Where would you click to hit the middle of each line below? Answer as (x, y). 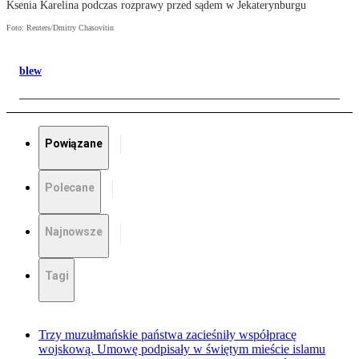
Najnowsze (74, 232)
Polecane (70, 188)
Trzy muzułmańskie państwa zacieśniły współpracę (167, 335)
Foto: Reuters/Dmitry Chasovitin (60, 28)
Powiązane (74, 144)
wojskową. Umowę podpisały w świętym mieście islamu (182, 349)
